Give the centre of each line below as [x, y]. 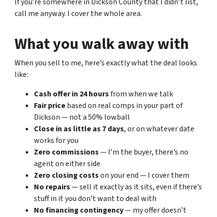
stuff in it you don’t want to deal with [95, 199]
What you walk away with [102, 44]
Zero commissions [66, 152]
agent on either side [67, 164]
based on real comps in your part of [124, 106]
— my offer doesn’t [155, 210]
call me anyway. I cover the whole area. [78, 14]
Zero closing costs [66, 175]
